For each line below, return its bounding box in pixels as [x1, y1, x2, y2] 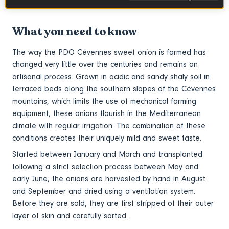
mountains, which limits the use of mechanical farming [12, 97, 196, 106]
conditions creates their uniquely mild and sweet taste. [12, 133, 201, 143]
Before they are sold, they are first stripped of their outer [12, 199, 214, 209]
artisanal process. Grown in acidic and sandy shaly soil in [12, 72, 210, 82]
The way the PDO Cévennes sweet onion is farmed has [12, 48, 206, 57]
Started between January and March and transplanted [12, 150, 202, 159]
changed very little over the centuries [12, 60, 142, 70]
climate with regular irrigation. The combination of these [12, 121, 205, 131]
